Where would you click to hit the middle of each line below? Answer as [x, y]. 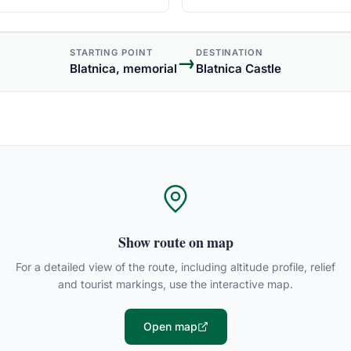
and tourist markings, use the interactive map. [175, 284]
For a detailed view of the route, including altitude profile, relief [175, 267]
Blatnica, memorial [123, 69]
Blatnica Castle [239, 69]
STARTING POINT [111, 52]
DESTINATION [230, 52]
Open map [170, 326]
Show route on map [175, 242]
